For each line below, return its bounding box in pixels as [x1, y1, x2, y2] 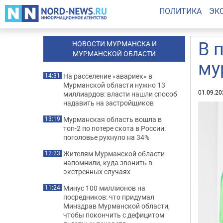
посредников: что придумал [63, 192, 154, 202]
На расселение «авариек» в [63, 71, 152, 81]
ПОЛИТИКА [159, 5, 202, 16]
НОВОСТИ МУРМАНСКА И [72, 39, 157, 48]
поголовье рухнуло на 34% [63, 132, 149, 142]
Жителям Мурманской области [63, 149, 165, 158]
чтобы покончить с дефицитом [63, 210, 164, 220]
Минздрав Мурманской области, [63, 201, 170, 211]
